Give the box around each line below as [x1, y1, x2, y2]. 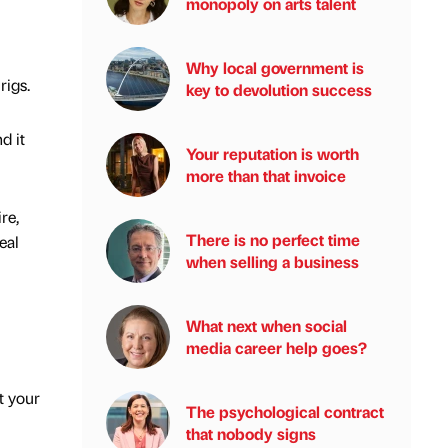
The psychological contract [186, 401, 384, 422]
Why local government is [186, 57, 364, 78]
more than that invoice [186, 165, 346, 186]
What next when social [186, 315, 347, 336]
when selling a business [186, 251, 359, 272]
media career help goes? [186, 337, 367, 358]
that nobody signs [186, 423, 316, 444]
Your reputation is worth [186, 143, 359, 164]
